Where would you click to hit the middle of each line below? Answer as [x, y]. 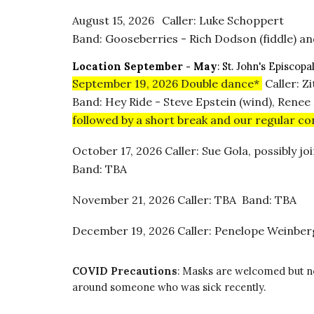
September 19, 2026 [126, 83]
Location [96, 66]
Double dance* [221, 83]
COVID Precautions [124, 271]
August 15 [97, 20]
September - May [170, 66]
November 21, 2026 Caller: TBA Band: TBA [184, 200]
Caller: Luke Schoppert [224, 20]
